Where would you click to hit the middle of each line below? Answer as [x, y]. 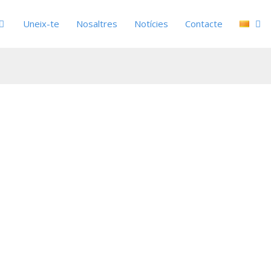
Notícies [151, 24]
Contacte [204, 24]
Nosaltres [97, 24]
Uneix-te [41, 24]
